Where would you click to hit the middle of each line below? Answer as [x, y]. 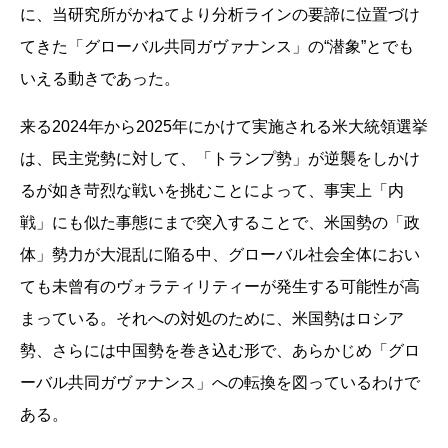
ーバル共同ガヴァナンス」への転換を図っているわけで [220, 382]
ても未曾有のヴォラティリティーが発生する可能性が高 [220, 286]
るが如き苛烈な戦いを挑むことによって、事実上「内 [212, 190]
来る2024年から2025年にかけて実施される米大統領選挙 [224, 126]
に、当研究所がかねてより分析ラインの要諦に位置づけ [220, 14]
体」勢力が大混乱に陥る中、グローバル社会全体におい [220, 254]
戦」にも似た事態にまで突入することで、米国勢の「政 [220, 222]
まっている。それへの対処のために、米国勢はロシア [212, 318]
